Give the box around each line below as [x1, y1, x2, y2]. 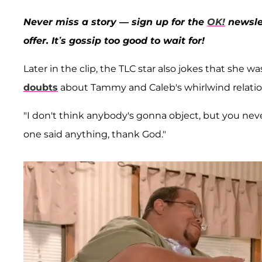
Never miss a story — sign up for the [23, 16, 207, 28]
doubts [23, 82, 58, 94]
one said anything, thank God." [23, 129, 166, 140]
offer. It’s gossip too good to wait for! [23, 35, 205, 47]
